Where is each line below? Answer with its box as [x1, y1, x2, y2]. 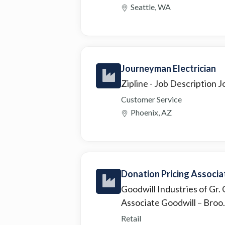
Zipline [121, 77, 150, 89]
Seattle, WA [131, 2, 171, 12]
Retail [121, 213, 141, 223]
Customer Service [121, 94, 182, 104]
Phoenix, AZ [131, 107, 172, 117]
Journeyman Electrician [121, 62, 216, 74]
